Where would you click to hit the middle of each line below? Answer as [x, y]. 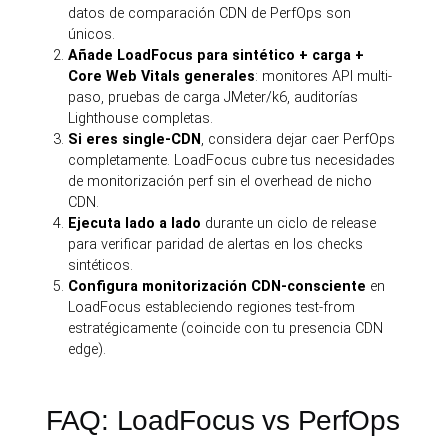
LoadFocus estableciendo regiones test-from [212, 307]
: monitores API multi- [324, 76]
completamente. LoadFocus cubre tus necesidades [232, 160]
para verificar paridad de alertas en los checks [216, 244]
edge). [87, 349]
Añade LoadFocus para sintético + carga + [216, 55]
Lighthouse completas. [141, 118]
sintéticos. [101, 265]
